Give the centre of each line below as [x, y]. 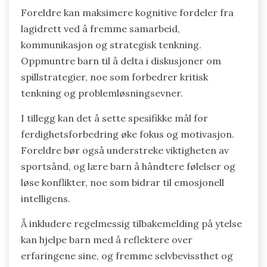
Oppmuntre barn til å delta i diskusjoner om [121, 61]
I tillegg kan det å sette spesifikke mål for [114, 118]
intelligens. [46, 199]
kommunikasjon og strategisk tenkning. [111, 45]
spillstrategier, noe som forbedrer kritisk [114, 77]
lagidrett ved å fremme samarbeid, [100, 29]
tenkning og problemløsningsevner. [102, 93]
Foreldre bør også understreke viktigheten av [125, 150]
